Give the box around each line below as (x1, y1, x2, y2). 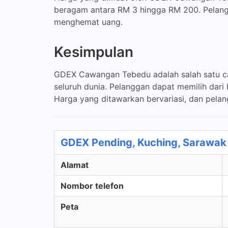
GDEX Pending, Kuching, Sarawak (61, 136, 226, 149)
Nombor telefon (61, 180, 124, 191)
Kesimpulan (54, 43, 133, 61)
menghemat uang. (54, 16, 123, 27)
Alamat (61, 159, 89, 170)
